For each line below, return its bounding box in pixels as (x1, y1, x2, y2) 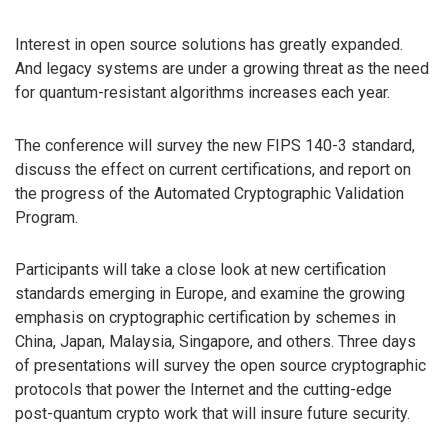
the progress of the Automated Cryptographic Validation (15, 183, 404, 203)
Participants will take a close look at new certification (15, 260, 386, 280)
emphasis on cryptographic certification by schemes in (15, 308, 396, 328)
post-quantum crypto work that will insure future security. (15, 404, 410, 424)
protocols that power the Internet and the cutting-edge (15, 380, 392, 400)
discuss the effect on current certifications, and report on (15, 159, 411, 179)
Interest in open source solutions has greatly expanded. (15, 34, 403, 54)
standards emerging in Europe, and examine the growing (15, 284, 405, 304)
